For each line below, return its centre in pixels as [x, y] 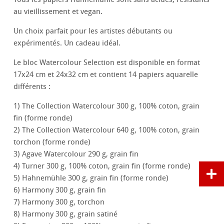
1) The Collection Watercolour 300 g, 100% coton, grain [107, 106]
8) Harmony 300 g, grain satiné [66, 214]
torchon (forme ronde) [52, 142]
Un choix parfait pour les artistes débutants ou [93, 31]
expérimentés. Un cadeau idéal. [67, 43]
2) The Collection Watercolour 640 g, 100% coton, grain [107, 130]
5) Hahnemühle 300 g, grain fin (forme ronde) [91, 178]
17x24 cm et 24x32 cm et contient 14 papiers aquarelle [106, 75]
